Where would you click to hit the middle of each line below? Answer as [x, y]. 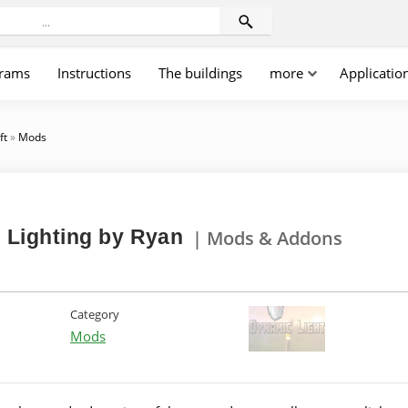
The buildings [200, 73]
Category [95, 314]
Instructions [94, 73]
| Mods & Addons [268, 238]
